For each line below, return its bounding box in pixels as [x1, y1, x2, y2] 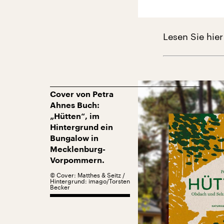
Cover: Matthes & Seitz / [56, 171, 125, 178]
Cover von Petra [50, 90, 113, 98]
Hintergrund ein [50, 123, 113, 131]
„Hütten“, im [50, 112, 99, 120]
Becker [50, 183, 70, 190]
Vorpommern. [50, 156, 104, 164]
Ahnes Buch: [50, 101, 99, 109]
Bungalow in [50, 134, 98, 142]
